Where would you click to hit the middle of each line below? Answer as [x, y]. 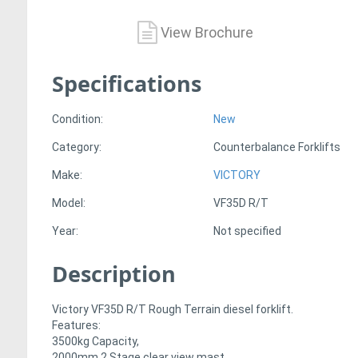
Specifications [127, 84]
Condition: [78, 119]
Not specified [248, 231]
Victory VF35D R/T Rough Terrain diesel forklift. [173, 310]
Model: [69, 203]
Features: [76, 326]
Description [114, 274]
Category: [77, 147]
